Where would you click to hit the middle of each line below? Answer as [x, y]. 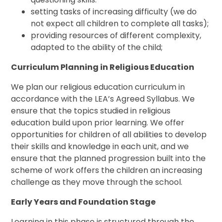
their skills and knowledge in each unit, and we [100, 147]
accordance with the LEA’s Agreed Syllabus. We [103, 99]
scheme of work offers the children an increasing [107, 170]
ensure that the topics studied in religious [91, 111]
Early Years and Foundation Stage [83, 202]
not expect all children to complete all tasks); [120, 24]
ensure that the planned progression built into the [109, 159]
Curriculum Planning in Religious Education [103, 67]
